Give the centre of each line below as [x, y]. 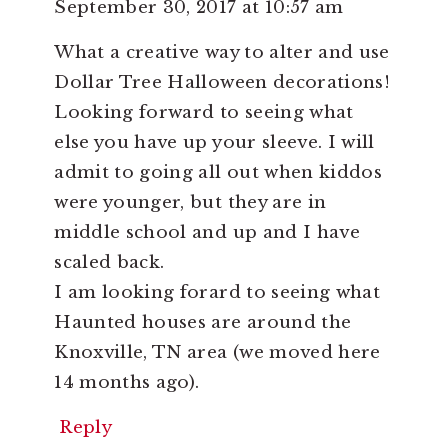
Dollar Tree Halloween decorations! [222, 83]
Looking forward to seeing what [204, 113]
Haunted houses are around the [203, 323]
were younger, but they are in [190, 203]
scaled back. [109, 263]
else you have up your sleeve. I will [214, 143]
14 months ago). [127, 383]
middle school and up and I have [207, 233]
